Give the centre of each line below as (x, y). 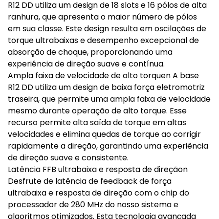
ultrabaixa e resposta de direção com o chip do (99, 193)
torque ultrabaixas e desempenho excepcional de (103, 40)
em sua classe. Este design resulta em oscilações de (107, 29)
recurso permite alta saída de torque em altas (97, 122)
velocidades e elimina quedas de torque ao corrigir (104, 134)
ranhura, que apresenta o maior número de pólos (102, 17)
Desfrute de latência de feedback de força (90, 181)
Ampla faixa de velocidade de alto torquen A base (103, 76)
